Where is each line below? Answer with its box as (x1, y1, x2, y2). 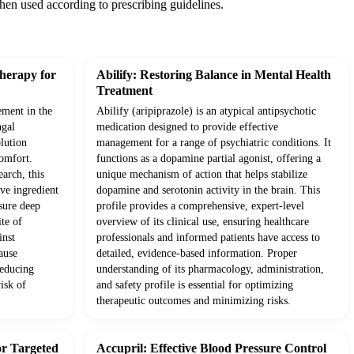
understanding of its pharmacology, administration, (96, 262, 324, 275)
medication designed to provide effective (96, 120, 278, 133)
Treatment (96, 83, 153, 97)
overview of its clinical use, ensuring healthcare (96, 215, 309, 228)
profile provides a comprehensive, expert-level (96, 199, 304, 212)
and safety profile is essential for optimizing (96, 278, 293, 291)
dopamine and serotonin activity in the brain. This (96, 183, 320, 196)
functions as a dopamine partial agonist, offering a (96, 152, 321, 164)
